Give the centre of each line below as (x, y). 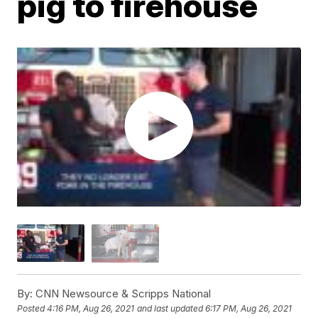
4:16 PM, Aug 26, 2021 (91, 309)
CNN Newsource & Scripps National (122, 293)
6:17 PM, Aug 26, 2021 (249, 309)
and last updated (170, 309)
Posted (32, 309)
